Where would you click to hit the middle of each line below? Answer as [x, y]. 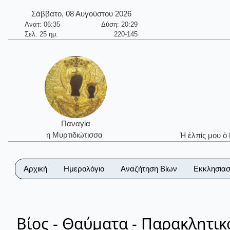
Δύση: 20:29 [119, 25]
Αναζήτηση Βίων [149, 168]
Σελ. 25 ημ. [41, 34]
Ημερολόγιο [84, 168]
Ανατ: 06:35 [42, 25]
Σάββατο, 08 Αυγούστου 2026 [81, 14]
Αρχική [35, 168]
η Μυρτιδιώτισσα [76, 135]
